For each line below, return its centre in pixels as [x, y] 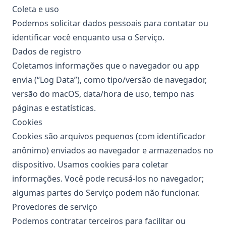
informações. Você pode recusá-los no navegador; [108, 179]
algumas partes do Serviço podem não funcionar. [106, 193]
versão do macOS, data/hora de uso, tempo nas [103, 94]
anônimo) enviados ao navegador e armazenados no [113, 150]
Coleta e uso [36, 9]
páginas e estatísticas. [54, 108]
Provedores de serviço [55, 207]
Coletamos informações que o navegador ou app [106, 66]
